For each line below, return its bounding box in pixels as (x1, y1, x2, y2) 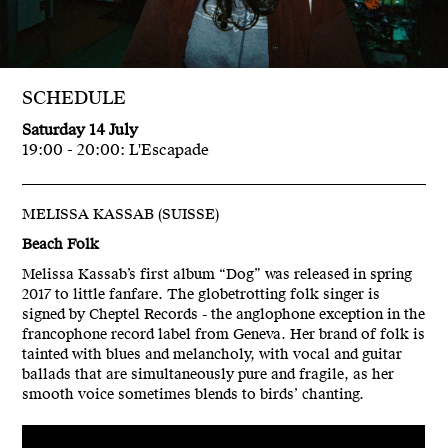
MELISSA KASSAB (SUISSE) (22, 205, 220, 225)
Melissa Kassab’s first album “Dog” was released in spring (22, 265, 413, 285)
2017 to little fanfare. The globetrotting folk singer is (22, 285, 381, 305)
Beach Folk (22, 235, 100, 255)
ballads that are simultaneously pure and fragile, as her (22, 365, 395, 385)
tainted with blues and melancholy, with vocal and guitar (22, 345, 403, 365)
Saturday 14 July (22, 120, 139, 141)
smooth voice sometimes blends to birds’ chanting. (22, 385, 365, 405)
